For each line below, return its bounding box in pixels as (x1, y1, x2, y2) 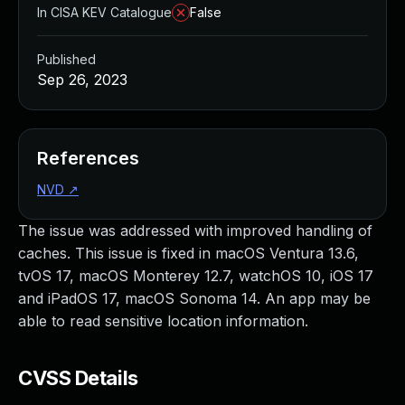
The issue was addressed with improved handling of (18, 221, 372, 240)
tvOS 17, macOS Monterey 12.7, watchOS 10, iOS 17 (18, 267, 373, 285)
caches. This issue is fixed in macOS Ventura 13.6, (18, 244, 359, 262)
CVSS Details (18, 366, 138, 390)
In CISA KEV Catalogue (37, 5, 172, 20)
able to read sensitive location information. (18, 312, 308, 330)
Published (37, 52, 96, 67)
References (37, 147, 139, 169)
